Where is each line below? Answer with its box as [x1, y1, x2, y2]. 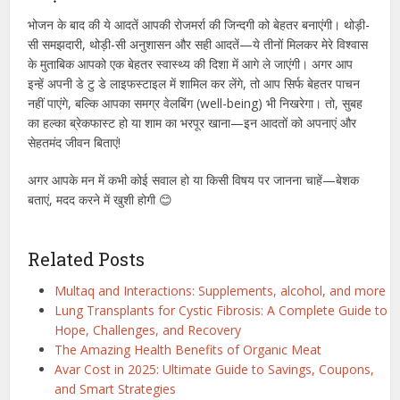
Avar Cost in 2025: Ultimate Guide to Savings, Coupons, [54, 360, 375, 378]
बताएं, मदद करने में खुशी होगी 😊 [28, 190, 173, 208]
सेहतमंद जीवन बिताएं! [28, 133, 121, 151]
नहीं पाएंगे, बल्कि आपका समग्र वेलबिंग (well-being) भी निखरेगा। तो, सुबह [28, 94, 363, 112]
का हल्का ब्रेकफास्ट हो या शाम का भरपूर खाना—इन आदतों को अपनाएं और [28, 113, 357, 131]
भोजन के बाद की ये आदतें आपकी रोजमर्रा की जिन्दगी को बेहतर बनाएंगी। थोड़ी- [28, 15, 371, 33]
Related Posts [28, 246, 146, 271]
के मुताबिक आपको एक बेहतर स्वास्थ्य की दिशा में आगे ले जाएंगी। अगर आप [28, 54, 354, 72]
